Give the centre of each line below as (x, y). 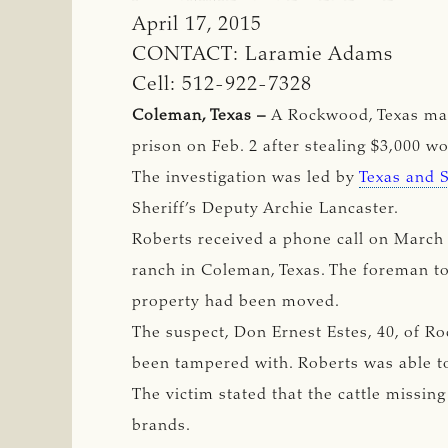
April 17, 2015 (197, 24)
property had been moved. (238, 301)
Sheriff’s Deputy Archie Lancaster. (268, 208)
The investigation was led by (245, 177)
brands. (164, 425)
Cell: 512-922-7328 (222, 84)
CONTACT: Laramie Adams (262, 54)
